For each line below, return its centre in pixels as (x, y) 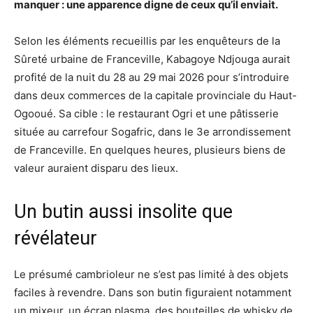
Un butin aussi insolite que (123, 211)
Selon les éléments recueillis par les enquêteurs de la (147, 41)
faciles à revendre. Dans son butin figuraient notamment (153, 292)
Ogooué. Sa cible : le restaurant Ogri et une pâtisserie (146, 113)
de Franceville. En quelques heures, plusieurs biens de (150, 150)
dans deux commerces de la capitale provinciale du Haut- (155, 95)
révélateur (56, 238)
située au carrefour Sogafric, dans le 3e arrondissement (152, 131)
